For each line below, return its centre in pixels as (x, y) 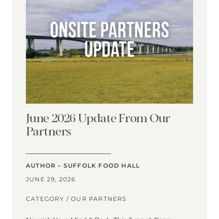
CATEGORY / (49, 199)
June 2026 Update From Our (98, 118)
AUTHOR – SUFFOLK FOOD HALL (83, 166)
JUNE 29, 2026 (51, 179)
